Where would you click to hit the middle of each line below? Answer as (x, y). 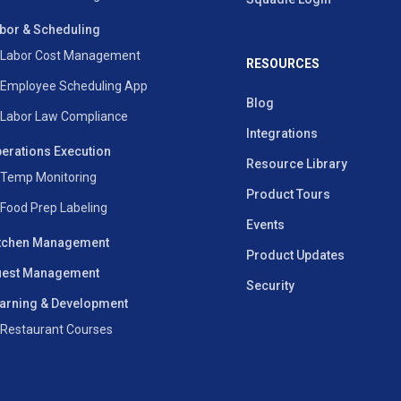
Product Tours (288, 194)
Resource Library (296, 164)
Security (270, 286)
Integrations (282, 133)
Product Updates (295, 255)
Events (265, 225)
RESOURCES (282, 64)
